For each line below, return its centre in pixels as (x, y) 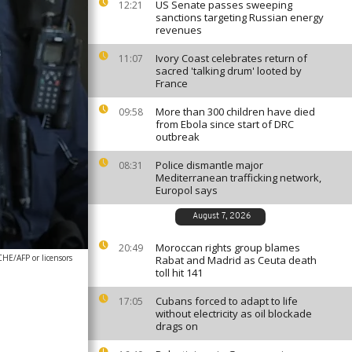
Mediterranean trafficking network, (238, 178)
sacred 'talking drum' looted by (229, 71)
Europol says (187, 190)
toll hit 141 (179, 273)
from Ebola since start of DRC (225, 124)
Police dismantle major (209, 165)
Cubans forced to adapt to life (227, 301)
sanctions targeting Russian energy (240, 17)
